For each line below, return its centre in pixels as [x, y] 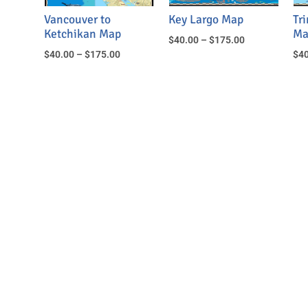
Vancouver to [77, 20]
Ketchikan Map [82, 34]
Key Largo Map [206, 20]
